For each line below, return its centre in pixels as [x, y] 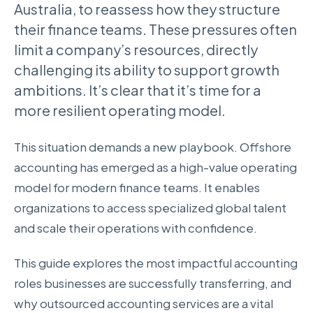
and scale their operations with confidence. [137, 228]
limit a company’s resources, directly [136, 50]
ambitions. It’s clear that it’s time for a [138, 90]
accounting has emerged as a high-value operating [155, 167]
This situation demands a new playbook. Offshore [153, 147]
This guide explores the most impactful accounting [156, 262]
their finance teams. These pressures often [155, 29]
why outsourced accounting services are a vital [144, 303]
